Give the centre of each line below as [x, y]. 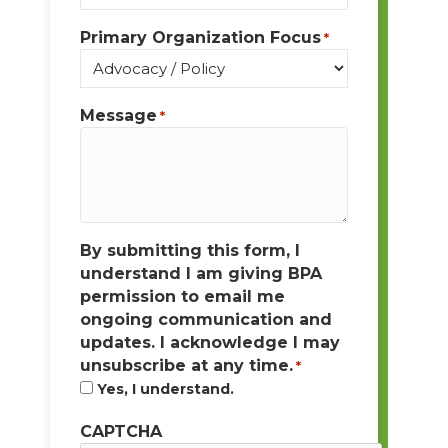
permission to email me [182, 296]
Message [118, 115]
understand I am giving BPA [201, 273]
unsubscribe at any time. [186, 365]
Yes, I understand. [165, 388]
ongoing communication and [206, 319]
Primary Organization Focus [200, 37]
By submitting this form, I [190, 250]
